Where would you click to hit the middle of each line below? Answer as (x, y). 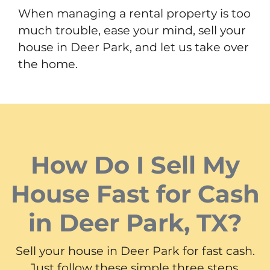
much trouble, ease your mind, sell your (132, 30)
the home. (48, 64)
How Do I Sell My (135, 165)
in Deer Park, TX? (135, 222)
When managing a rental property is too (134, 13)
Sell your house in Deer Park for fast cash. (135, 250)
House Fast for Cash (135, 193)
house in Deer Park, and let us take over (133, 47)
